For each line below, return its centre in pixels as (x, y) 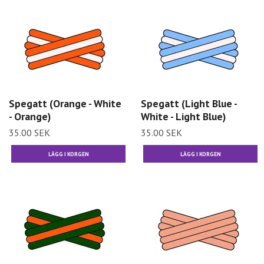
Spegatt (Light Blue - (189, 104)
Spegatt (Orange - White (65, 104)
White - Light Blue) (183, 117)
